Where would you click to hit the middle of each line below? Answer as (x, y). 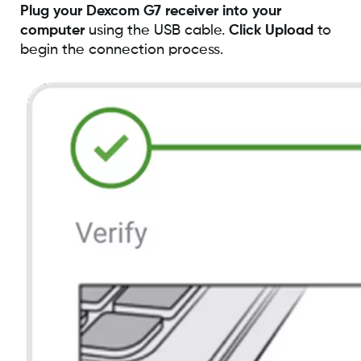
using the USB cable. (156, 30)
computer (52, 30)
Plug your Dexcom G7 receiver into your (150, 11)
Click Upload (271, 30)
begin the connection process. (121, 50)
